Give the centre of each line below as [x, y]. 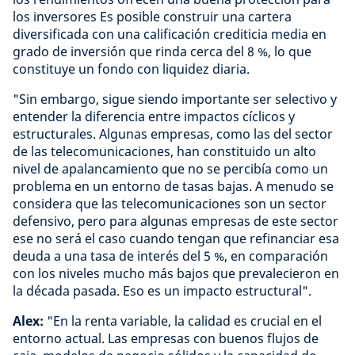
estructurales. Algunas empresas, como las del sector [173, 134]
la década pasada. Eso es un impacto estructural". [162, 291]
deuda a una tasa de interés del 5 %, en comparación [170, 256]
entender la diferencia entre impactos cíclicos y [154, 116]
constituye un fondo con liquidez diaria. [131, 69]
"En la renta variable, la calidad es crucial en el [184, 321]
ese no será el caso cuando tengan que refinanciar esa [176, 239]
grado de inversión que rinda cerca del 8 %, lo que [162, 52]
